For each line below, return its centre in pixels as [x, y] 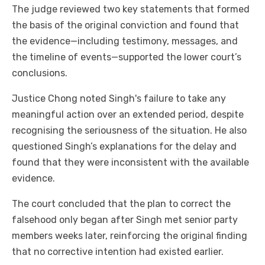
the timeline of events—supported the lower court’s [127, 57]
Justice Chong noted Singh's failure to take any [119, 99]
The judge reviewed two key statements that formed [131, 9]
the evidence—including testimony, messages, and [125, 41]
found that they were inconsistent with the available [130, 163]
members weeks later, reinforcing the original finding [130, 236]
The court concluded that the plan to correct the [121, 204]
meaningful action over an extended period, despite [128, 115]
